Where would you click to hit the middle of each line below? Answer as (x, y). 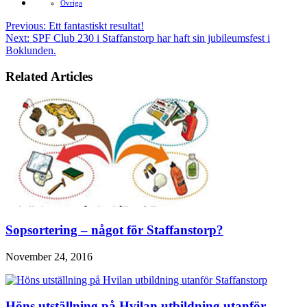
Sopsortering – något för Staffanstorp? (114, 230)
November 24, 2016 (49, 256)
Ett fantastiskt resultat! (95, 25)
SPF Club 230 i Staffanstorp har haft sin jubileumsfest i (150, 38)
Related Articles (49, 77)
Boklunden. (31, 50)
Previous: (26, 25)
